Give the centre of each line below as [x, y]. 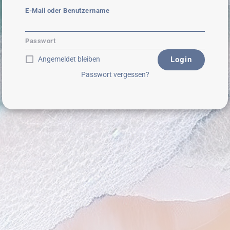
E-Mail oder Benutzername [67, 10]
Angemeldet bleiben [69, 59]
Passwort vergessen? [115, 74]
